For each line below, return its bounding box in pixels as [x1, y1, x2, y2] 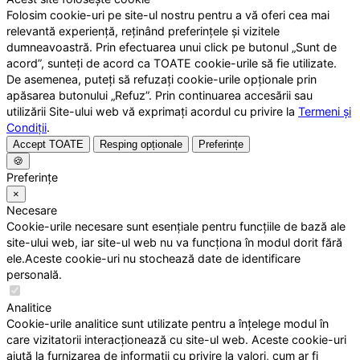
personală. [6, 268, 62, 282]
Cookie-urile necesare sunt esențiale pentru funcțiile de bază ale [6, 219, 346, 234]
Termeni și [298, 104, 351, 119]
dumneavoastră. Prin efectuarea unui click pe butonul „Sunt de [6, 40, 337, 55]
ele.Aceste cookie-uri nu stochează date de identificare [6, 252, 301, 266]
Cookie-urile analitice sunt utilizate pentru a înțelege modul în [6, 317, 329, 331]
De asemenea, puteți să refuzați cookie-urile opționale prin [6, 72, 317, 87]
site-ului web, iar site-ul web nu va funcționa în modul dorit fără [6, 235, 342, 250]
